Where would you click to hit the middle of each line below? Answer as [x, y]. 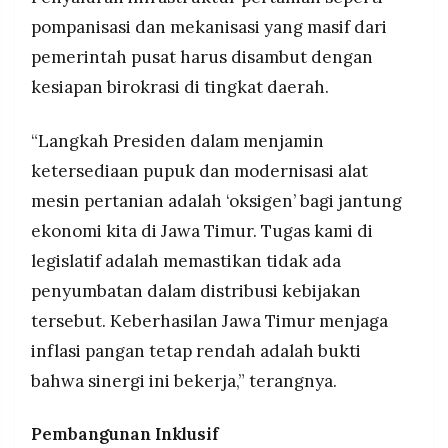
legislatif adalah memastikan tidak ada [186, 260]
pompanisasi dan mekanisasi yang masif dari [209, 26]
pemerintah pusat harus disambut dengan [202, 56]
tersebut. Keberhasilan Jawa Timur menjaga [209, 320]
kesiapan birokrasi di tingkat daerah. [180, 86]
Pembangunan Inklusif [125, 434]
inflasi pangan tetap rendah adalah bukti [196, 350]
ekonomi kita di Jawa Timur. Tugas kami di [202, 230]
